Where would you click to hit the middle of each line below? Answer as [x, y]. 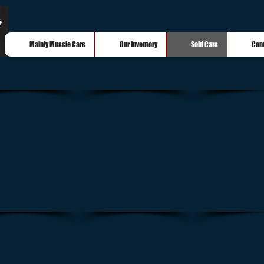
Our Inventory [138, 44]
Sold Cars [204, 44]
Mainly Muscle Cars [57, 44]
